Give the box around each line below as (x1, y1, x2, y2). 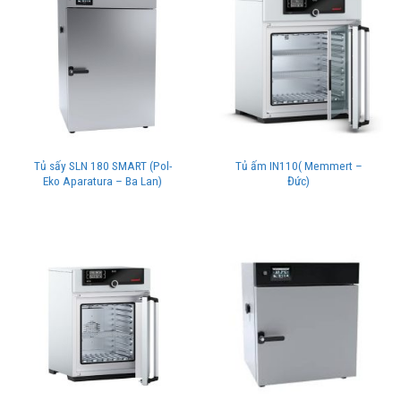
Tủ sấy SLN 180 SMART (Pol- (33, 158, 172, 173)
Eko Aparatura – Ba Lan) (43, 173, 162, 188)
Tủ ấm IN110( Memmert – (235, 158, 363, 173)
